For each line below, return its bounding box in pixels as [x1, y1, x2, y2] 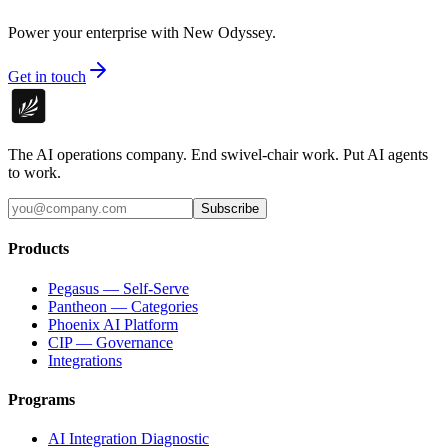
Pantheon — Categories [48, 297, 198, 315]
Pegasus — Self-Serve [48, 279, 189, 297]
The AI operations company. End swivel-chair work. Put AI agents [8, 146, 428, 164]
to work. [8, 164, 61, 182]
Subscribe [201, 201, 259, 217]
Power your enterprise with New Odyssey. [8, 24, 276, 42]
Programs [8, 390, 75, 408]
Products [8, 240, 69, 258]
